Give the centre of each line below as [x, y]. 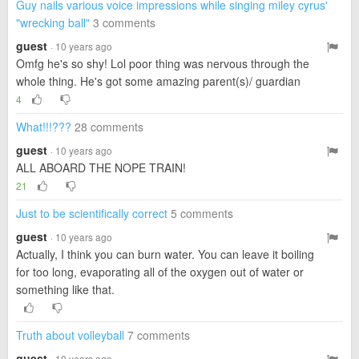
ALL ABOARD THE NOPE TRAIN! [101, 167]
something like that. [65, 289]
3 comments [124, 22]
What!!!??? [44, 127]
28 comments [109, 127]
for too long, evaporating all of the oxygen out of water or [160, 272]
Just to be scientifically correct [92, 213]
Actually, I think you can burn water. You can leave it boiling [165, 254]
